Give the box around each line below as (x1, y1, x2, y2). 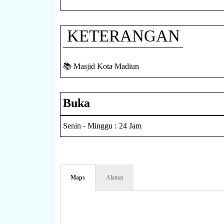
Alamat (105, 174, 123, 181)
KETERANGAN (62, 26, 180, 45)
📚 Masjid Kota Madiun (62, 62, 139, 71)
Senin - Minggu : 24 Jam (62, 121, 141, 130)
